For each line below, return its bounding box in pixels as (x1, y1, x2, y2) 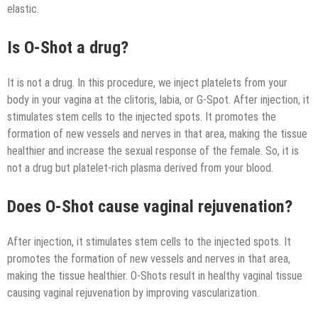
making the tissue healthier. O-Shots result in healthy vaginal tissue (7, 268, 302, 283)
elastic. (7, 2, 39, 16)
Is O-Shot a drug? (7, 38, 128, 58)
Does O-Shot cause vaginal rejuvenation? (7, 196, 292, 216)
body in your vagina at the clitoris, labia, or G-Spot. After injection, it (7, 92, 309, 106)
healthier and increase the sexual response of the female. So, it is (7, 143, 299, 158)
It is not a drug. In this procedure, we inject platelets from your (7, 75, 287, 89)
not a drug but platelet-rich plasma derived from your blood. (7, 160, 273, 175)
